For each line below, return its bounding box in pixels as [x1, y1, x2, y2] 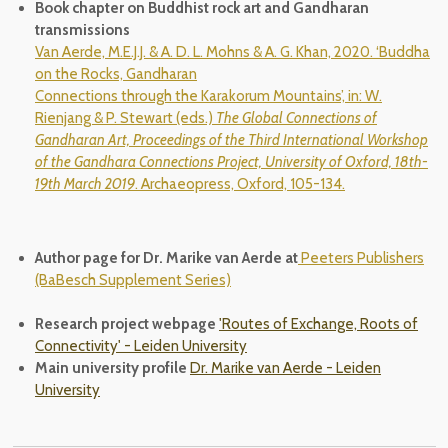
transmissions [35, 21, 130, 39]
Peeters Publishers [298, 249, 424, 267]
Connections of [286, 109, 377, 127]
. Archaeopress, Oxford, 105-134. [135, 175, 345, 193]
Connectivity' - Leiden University [35, 337, 247, 355]
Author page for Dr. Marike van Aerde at [35, 249, 298, 267]
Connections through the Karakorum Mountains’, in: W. [35, 87, 382, 105]
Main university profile [35, 359, 187, 377]
